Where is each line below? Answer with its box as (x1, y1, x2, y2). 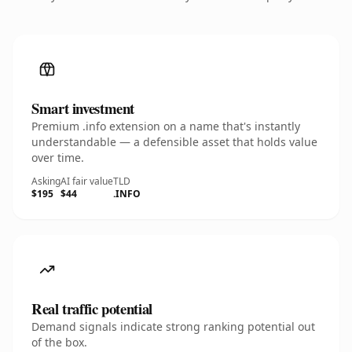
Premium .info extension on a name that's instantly (31, 119, 300, 134)
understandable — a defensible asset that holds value (31, 134, 317, 149)
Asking (31, 174, 60, 188)
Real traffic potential (31, 298, 152, 319)
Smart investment (31, 97, 135, 119)
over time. (31, 150, 84, 165)
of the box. (31, 335, 87, 350)
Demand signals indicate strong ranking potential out (31, 319, 315, 334)
